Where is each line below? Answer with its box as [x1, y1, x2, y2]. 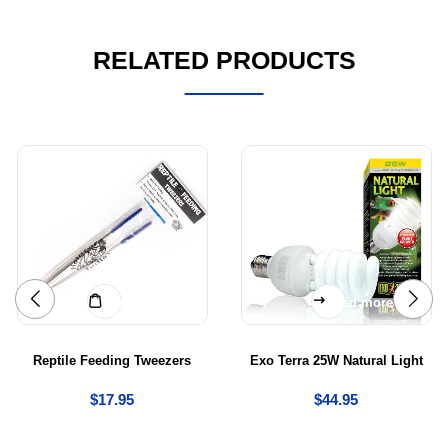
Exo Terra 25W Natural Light [249, 353, 423, 369]
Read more [325, 295, 393, 311]
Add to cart [101, 295, 170, 311]
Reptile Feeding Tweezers [33, 353, 191, 369]
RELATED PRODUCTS [92, 46, 356, 75]
